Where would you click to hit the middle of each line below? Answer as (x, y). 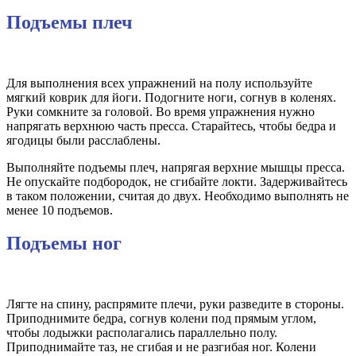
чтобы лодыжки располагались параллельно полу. (142, 333)
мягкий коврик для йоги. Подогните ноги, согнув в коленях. (171, 97)
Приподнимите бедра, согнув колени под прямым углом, (161, 319)
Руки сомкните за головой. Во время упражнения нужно (161, 111)
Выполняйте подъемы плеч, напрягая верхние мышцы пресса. (176, 167)
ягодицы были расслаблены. (83, 140)
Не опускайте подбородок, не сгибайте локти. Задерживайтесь (177, 181)
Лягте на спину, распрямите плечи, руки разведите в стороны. (175, 304)
